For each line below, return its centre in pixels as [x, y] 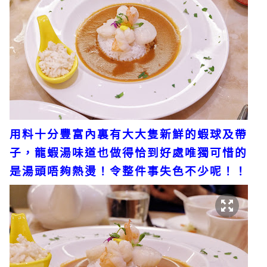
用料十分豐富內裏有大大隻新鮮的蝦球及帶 [128, 134]
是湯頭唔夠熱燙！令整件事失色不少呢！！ [128, 171]
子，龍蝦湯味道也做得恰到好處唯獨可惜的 [128, 153]
